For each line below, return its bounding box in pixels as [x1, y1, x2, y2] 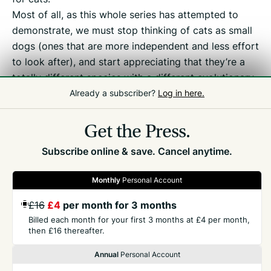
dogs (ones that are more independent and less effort [12, 39, 259, 53]
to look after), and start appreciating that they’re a [12, 55, 245, 69]
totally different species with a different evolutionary [12, 71, 254, 85]
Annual [94, 249, 119, 260]
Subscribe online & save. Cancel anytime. [42, 145, 232, 158]
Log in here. [158, 87, 204, 99]
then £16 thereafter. [28, 225, 105, 236]
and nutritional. [12, 102, 80, 116]
